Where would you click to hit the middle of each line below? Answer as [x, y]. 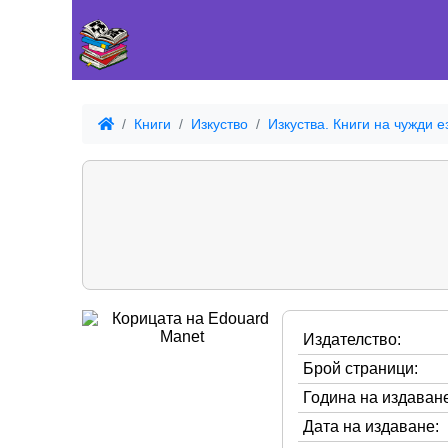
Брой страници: [360, 368]
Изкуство [219, 124]
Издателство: [352, 339]
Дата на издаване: [371, 426]
